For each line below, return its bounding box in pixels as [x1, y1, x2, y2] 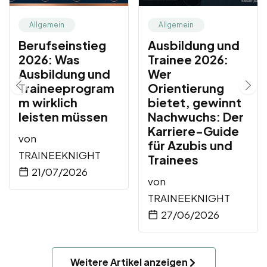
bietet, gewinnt [148, 94, 241, 110]
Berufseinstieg [18, 37, 106, 52]
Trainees [148, 151, 198, 167]
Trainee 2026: [148, 51, 228, 67]
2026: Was [18, 51, 80, 67]
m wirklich [18, 94, 77, 110]
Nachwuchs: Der [148, 108, 244, 124]
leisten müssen [18, 108, 108, 124]
